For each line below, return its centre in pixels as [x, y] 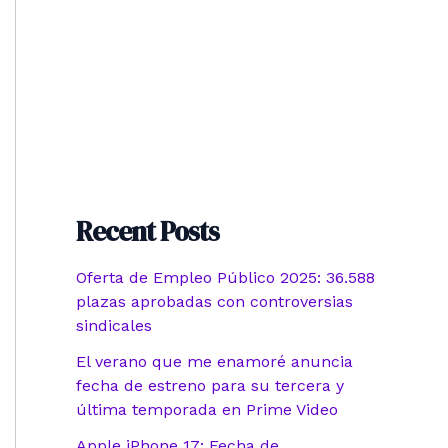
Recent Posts [147, 232]
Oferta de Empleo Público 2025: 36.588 [225, 278]
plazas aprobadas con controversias [214, 302]
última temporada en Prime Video [207, 410]
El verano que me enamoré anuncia [214, 362]
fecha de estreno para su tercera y [210, 386]
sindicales [114, 326]
